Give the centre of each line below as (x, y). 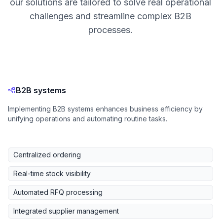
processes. (110, 30)
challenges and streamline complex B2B (110, 16)
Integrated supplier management (66, 211)
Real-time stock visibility (52, 174)
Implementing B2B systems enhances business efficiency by (105, 109)
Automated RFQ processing (58, 192)
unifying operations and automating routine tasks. (88, 119)
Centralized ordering (47, 155)
